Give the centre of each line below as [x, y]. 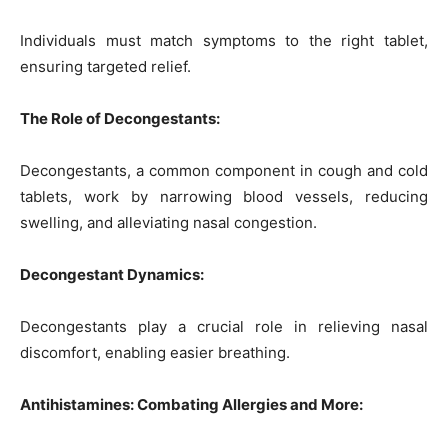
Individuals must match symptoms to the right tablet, [224, 40]
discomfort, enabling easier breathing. [155, 352]
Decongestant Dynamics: [112, 274]
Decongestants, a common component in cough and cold [224, 170]
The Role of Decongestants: [120, 118]
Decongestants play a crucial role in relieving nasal [224, 326]
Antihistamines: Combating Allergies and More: [191, 404]
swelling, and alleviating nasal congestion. [168, 222]
